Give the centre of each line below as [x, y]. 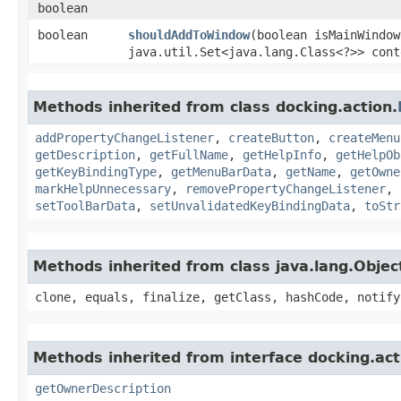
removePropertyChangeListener [286, 188]
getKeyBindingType [96, 171]
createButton [271, 137]
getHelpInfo [282, 154]
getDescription [85, 154]
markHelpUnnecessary [103, 188]
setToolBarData [85, 205]
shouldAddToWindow [189, 34]
